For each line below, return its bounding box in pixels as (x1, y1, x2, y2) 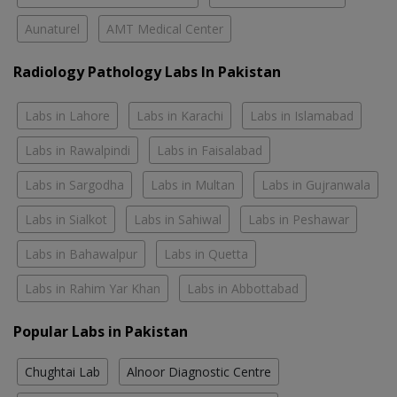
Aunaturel (25, 19, 80, 37)
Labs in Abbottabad (187, 279, 299, 297)
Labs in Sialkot (25, 210, 107, 228)
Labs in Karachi (136, 106, 223, 124)
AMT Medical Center (106, 19, 223, 37)
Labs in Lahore (25, 106, 110, 124)
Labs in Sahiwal (134, 210, 222, 228)
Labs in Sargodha (25, 175, 124, 193)
